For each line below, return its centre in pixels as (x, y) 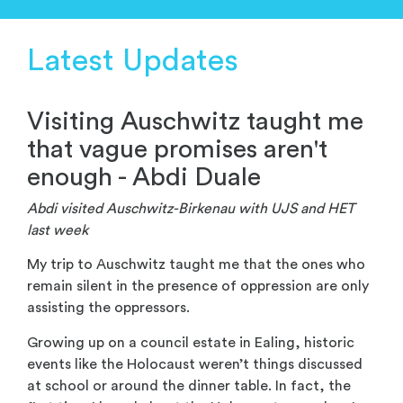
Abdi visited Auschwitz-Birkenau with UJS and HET (191, 208)
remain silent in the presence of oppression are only (198, 287)
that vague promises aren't (177, 149)
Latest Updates (133, 61)
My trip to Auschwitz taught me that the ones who (196, 265)
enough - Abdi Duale (144, 177)
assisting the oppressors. (108, 308)
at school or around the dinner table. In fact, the (189, 385)
